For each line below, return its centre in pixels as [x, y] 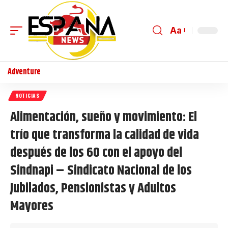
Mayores [32, 206]
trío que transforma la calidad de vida [105, 135]
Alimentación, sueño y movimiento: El [104, 117]
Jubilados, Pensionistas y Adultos [93, 188]
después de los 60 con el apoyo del [96, 153]
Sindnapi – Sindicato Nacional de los [101, 170]
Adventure [24, 72]
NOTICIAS [27, 95]
